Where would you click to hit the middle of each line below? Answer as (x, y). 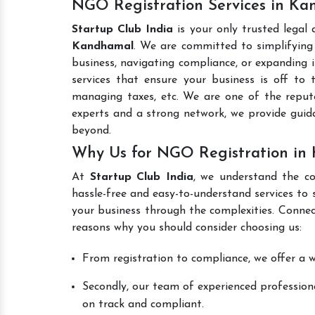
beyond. (91, 131)
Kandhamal (103, 46)
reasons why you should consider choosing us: (187, 228)
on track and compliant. (143, 304)
